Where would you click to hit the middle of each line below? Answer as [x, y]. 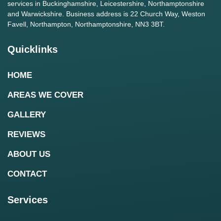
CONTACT [27, 174]
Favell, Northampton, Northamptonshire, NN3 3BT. [86, 24]
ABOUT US [29, 154]
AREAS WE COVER [45, 95]
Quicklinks [33, 50]
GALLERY [27, 115]
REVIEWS [26, 135]
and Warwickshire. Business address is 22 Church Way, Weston [106, 14]
